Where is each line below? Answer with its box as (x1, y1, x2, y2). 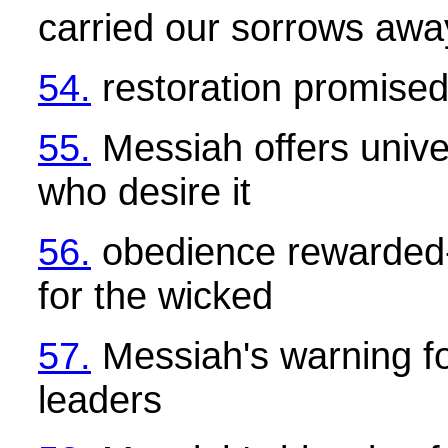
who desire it (38, 170, 251, 213)
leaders (38, 378, 162, 421)
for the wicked (38, 274, 273, 317)
